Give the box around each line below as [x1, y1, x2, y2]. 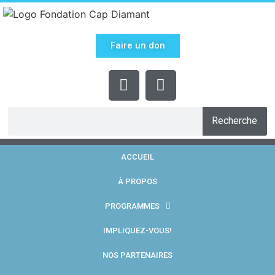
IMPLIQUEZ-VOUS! [103, 225, 172, 235]
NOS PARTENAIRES [103, 250, 172, 260]
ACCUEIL [121, 152, 154, 161]
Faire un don [110, 39, 165, 51]
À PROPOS [118, 176, 157, 186]
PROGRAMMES [104, 201, 160, 211]
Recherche [212, 115, 258, 127]
